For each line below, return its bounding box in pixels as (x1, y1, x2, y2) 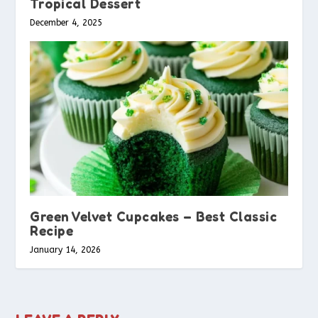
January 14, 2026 (30, 244, 102, 255)
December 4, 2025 (30, 17, 103, 28)
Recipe (30, 221, 74, 238)
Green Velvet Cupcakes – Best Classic (30, 207, 278, 224)
